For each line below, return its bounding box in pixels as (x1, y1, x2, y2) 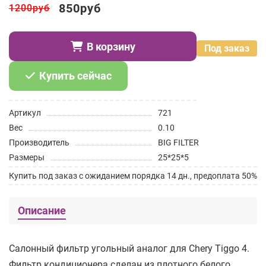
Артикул (9, 108, 41, 118)
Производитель (9, 138, 69, 147)
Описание (18, 204, 66, 217)
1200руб (9, 2, 50, 14)
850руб (59, 1, 101, 15)
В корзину (86, 40, 135, 53)
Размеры (9, 153, 45, 162)
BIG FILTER (157, 138, 199, 147)
